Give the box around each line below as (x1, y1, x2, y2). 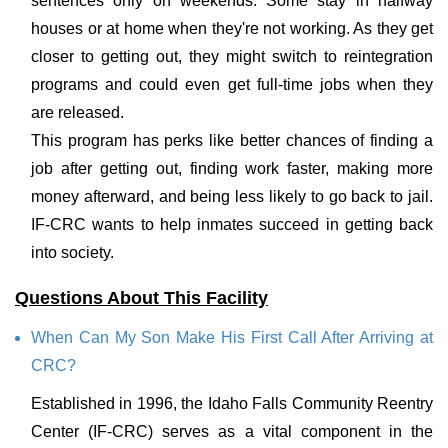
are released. (31, 104, 124, 121)
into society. (31, 244, 114, 261)
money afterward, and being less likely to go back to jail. (31, 188, 433, 205)
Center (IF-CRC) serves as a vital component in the (31, 423, 433, 440)
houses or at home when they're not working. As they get (31, 20, 433, 37)
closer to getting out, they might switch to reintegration (31, 48, 433, 65)
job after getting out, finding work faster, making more (31, 160, 433, 177)
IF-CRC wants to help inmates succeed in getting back (31, 216, 433, 233)
